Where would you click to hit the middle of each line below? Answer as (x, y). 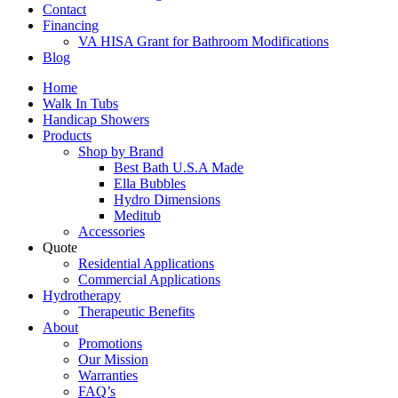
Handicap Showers (96, 119)
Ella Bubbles (150, 183)
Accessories (111, 231)
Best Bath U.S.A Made (179, 167)
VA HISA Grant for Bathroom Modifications (203, 41)
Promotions (110, 343)
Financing (71, 25)
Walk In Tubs (80, 103)
